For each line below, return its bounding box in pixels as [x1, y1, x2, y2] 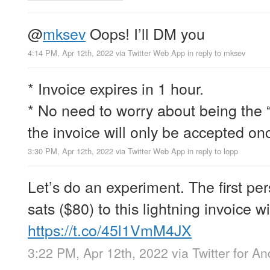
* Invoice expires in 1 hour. [28, 77, 204, 99]
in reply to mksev [187, 47, 245, 59]
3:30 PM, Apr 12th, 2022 [28, 145, 113, 157]
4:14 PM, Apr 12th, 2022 [28, 47, 113, 59]
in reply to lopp [187, 145, 238, 157]
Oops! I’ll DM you [86, 22, 205, 44]
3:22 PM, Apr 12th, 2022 [28, 243, 168, 262]
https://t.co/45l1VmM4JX [28, 219, 192, 241]
